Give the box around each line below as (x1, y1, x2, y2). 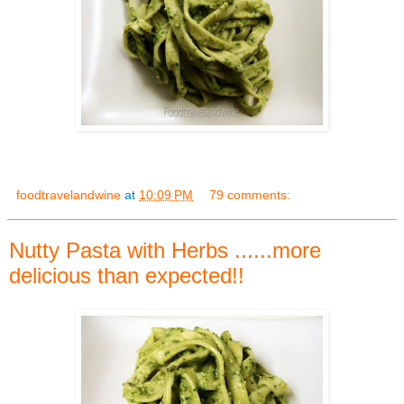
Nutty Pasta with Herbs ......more (9, 237, 321, 262)
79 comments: (209, 187, 291, 202)
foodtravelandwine (16, 187, 121, 202)
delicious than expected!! (9, 262, 244, 288)
